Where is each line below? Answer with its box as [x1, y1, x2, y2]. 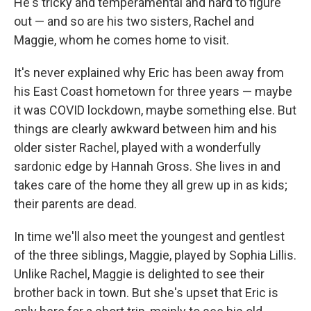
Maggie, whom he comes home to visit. [14, 33, 229, 48]
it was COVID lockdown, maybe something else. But [14, 103, 296, 118]
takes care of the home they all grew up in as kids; [14, 178, 287, 193]
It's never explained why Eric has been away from [14, 65, 284, 81]
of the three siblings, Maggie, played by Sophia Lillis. [14, 248, 296, 263]
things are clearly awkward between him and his [14, 121, 277, 137]
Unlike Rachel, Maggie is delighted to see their [14, 267, 264, 282]
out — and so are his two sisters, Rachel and [14, 14, 254, 29]
